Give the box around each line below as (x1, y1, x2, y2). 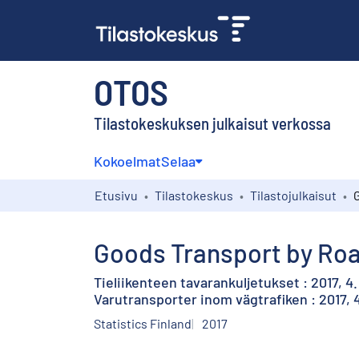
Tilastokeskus (155, 187, 233, 203)
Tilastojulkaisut (250, 187, 337, 203)
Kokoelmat (94, 151, 161, 170)
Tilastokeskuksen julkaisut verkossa (94, 112, 331, 133)
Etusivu (95, 187, 138, 203)
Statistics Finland (94, 315, 192, 331)
